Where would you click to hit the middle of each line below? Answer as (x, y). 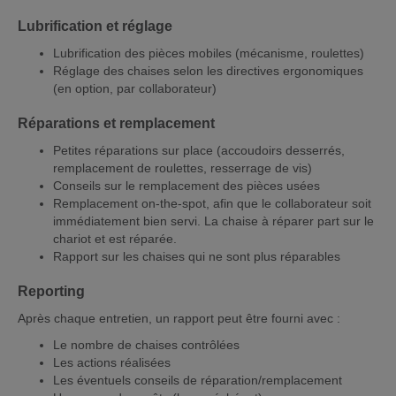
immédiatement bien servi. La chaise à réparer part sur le (213, 221)
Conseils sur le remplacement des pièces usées (187, 186)
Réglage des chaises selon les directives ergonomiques (208, 71)
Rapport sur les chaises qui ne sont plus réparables (197, 257)
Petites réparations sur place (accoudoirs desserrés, (199, 151)
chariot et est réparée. (115, 239)
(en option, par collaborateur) (135, 89)
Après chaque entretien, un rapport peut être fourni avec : (179, 319)
